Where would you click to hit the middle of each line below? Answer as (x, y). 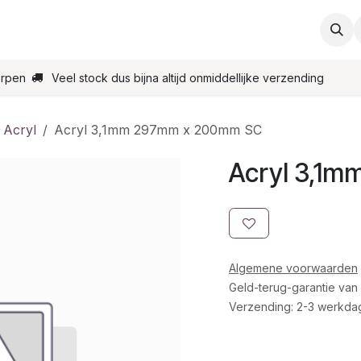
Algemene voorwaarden (293, 268)
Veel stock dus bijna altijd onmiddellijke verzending (188, 77)
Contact (149, 30)
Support (72, 30)
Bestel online (239, 30)
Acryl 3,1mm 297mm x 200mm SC (158, 130)
